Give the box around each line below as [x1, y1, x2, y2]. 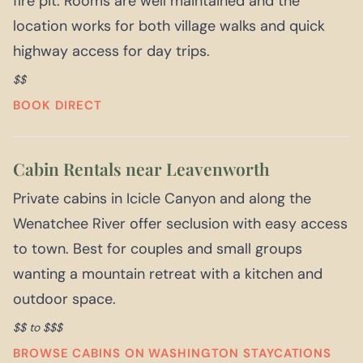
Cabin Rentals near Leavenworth [13, 157, 270, 181]
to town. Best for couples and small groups [13, 239, 302, 259]
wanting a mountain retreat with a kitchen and [13, 264, 322, 284]
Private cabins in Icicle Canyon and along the [13, 189, 311, 209]
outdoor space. [13, 289, 116, 310]
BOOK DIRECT [13, 97, 102, 114]
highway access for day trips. [13, 41, 210, 62]
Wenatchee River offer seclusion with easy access [13, 214, 348, 234]
